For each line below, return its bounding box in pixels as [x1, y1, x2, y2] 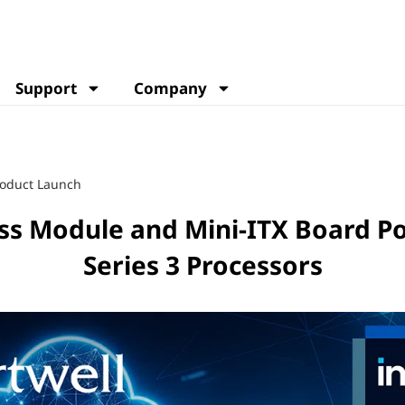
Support [15, 77, 77, 99]
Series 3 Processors [82, 248, 323, 283]
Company [134, 77, 207, 99]
